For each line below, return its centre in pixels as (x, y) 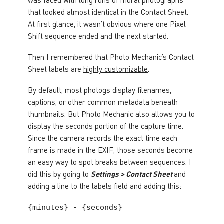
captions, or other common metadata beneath (103, 102)
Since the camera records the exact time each (103, 138)
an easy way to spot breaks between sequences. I (110, 162)
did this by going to (59, 174)
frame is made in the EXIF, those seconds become (110, 150)
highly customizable (116, 69)
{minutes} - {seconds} (75, 207)
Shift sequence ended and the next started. (98, 36)
